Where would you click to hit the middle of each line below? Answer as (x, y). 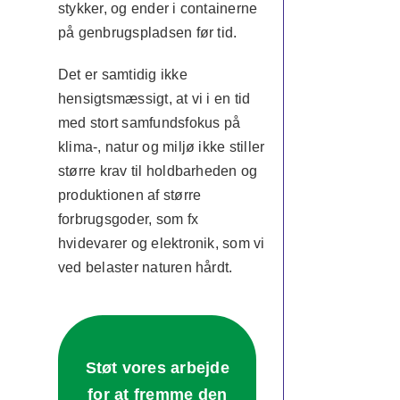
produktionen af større (129, 195)
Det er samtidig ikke (122, 75)
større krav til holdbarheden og (158, 171)
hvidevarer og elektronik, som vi (161, 243)
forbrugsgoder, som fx (128, 219)
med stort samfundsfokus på (149, 123)
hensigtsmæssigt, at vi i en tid (154, 99)
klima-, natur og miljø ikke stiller (161, 147)
